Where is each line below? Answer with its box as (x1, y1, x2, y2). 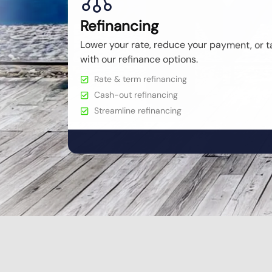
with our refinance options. (80, 52, 198, 66)
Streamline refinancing (93, 104, 182, 116)
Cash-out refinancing (93, 89, 178, 100)
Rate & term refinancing (93, 73, 187, 84)
